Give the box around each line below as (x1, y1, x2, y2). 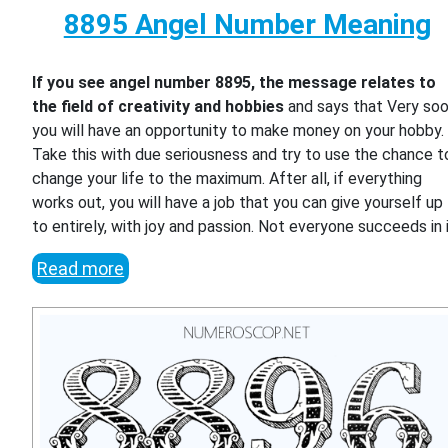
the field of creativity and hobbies (32, 97, 285, 117)
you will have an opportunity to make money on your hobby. (32, 121, 445, 141)
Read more (37, 258, 125, 280)
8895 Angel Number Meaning (63, 8, 431, 42)
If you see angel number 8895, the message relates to (32, 73, 437, 93)
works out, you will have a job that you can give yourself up (32, 193, 444, 213)
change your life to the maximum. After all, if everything (32, 169, 423, 189)
